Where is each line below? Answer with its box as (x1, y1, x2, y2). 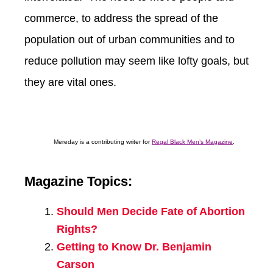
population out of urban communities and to (24, 33, 235, 46)
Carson (56, 258, 94, 271)
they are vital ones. (24, 76, 116, 88)
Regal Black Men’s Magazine (152, 138, 233, 145)
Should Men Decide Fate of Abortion (56, 205, 245, 218)
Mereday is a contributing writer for (54, 138, 152, 145)
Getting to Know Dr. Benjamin (56, 241, 211, 253)
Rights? (56, 223, 97, 236)
